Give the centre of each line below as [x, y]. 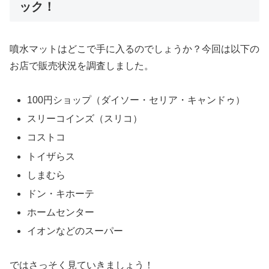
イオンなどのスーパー [75, 231]
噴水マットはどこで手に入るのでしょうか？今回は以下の [134, 49]
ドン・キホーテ [61, 193]
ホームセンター [61, 213]
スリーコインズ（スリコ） [85, 119]
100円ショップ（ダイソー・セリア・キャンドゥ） [136, 100]
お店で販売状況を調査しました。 [82, 66]
